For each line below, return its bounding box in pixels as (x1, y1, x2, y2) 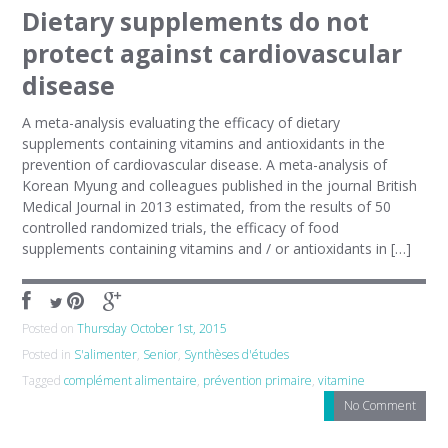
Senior (143, 346, 179, 363)
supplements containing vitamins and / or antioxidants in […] (22, 239, 412, 258)
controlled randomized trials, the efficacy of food (22, 218, 340, 237)
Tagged (22, 372, 65, 389)
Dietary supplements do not (22, 5, 370, 38)
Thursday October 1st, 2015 (77, 320, 228, 337)
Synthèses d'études (184, 346, 290, 363)
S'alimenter (74, 346, 138, 363)
